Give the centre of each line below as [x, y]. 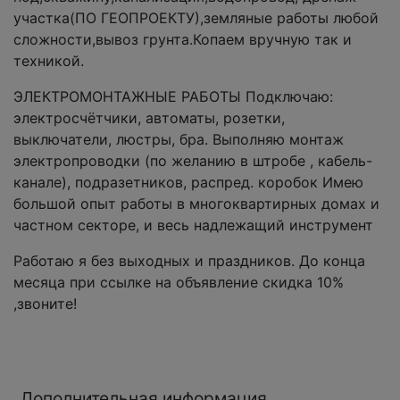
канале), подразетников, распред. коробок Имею [188, 183]
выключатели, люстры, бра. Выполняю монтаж [179, 140]
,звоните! [45, 304]
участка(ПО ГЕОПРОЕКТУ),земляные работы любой [196, 18]
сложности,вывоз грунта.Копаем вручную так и [183, 40]
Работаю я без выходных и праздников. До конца [189, 261]
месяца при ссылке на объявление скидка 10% [179, 283]
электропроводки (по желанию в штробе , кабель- [193, 161]
